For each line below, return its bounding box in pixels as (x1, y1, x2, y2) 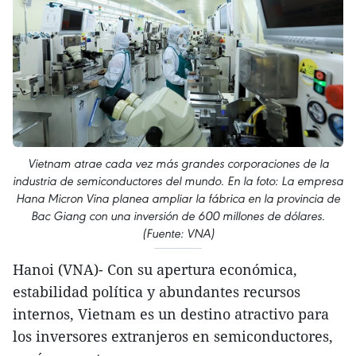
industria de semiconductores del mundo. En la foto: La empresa (13, 173, 343, 189)
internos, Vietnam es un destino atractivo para (13, 304, 329, 324)
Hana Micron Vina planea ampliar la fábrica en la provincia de (16, 191, 340, 207)
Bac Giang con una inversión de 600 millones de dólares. (31, 208, 325, 224)
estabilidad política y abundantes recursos (13, 282, 300, 302)
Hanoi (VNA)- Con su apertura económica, (13, 260, 297, 280)
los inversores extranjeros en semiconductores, (13, 327, 333, 346)
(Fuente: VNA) (141, 226, 215, 242)
